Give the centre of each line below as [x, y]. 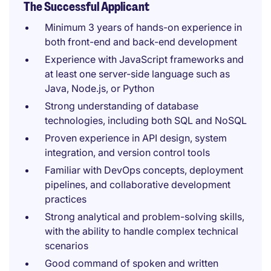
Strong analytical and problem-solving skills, [145, 217]
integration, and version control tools [127, 152]
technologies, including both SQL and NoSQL [146, 120]
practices [66, 199]
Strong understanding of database [122, 106]
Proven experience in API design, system [136, 138]
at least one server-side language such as [137, 74]
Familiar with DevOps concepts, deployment [144, 170]
